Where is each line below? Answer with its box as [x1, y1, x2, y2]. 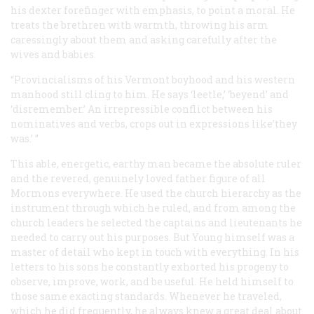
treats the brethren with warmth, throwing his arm [11, 18, 268, 32]
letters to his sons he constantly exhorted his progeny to [11, 259, 289, 273]
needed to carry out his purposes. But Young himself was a [11, 230, 294, 244]
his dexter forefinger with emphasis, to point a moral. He [11, 3, 295, 17]
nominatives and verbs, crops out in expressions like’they [11, 116, 297, 130]
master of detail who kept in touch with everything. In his [11, 245, 299, 259]
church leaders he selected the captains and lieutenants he [11, 215, 302, 229]
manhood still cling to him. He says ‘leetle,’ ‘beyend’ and [11, 87, 289, 101]
